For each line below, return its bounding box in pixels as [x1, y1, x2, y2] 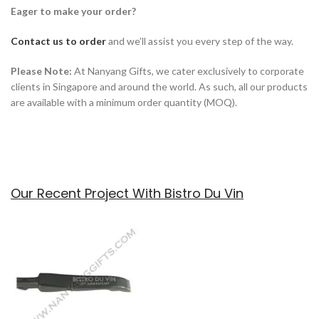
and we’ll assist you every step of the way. [106, 34, 293, 47]
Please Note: [11, 64, 72, 77]
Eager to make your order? [11, 4, 136, 17]
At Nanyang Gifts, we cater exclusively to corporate [72, 64, 304, 77]
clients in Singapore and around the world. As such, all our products [11, 80, 308, 93]
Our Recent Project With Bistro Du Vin [11, 184, 244, 202]
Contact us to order [11, 34, 106, 47]
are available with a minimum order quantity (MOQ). [11, 95, 237, 108]
